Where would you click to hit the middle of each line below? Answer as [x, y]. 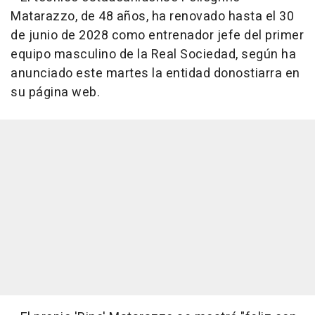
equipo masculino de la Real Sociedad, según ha [153, 55]
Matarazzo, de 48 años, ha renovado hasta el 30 [152, 17]
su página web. [55, 93]
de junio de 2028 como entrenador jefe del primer [157, 36]
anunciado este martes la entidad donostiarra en [155, 74]
